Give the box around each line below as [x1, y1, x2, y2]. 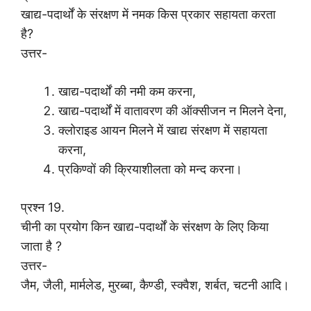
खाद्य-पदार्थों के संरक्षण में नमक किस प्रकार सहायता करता [21, 6, 276, 22]
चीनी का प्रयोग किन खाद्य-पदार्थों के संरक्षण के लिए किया [21, 219, 269, 234]
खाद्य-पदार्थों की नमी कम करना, [58, 83, 196, 99]
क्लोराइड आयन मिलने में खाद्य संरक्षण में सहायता [58, 122, 267, 137]
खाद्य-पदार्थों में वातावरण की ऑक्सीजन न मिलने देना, [58, 103, 287, 118]
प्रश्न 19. [21, 199, 65, 215]
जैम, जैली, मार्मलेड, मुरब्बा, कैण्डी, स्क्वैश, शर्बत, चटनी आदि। [21, 277, 289, 292]
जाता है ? [21, 238, 62, 253]
